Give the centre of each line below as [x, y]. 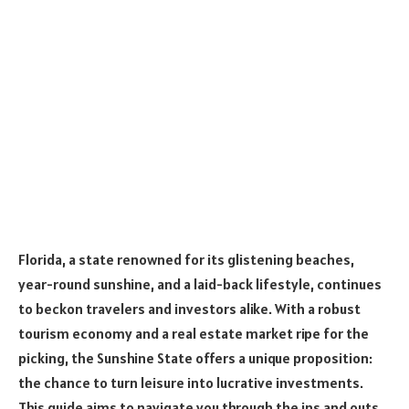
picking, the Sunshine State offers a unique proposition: [195, 357]
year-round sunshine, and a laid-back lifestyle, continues [200, 283]
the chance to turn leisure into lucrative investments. [191, 382]
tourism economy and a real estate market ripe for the [194, 333]
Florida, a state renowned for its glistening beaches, [186, 259]
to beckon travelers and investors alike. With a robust [189, 308]
